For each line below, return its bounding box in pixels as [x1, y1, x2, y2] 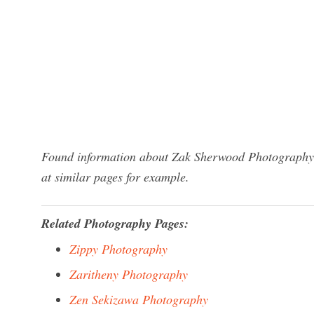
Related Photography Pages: [41, 214, 189, 232]
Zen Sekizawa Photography [69, 291, 208, 308]
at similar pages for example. [41, 168, 189, 185]
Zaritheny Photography [69, 266, 188, 282]
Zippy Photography [69, 240, 168, 257]
